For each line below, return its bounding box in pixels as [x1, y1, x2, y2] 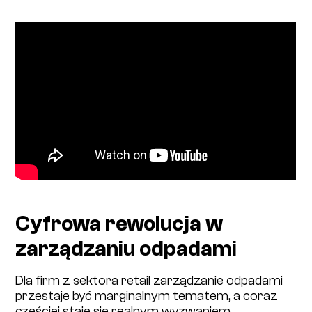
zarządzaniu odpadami [15, 237, 237, 262]
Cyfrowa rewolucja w [15, 212, 224, 237]
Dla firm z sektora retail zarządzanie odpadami [15, 272, 283, 288]
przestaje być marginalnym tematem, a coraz [15, 288, 279, 304]
